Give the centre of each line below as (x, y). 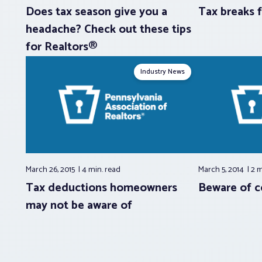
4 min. (93, 170)
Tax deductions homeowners (101, 188)
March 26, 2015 (51, 170)
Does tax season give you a (96, 12)
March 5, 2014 (222, 170)
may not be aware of (79, 206)
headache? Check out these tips (108, 30)
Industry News (163, 72)
